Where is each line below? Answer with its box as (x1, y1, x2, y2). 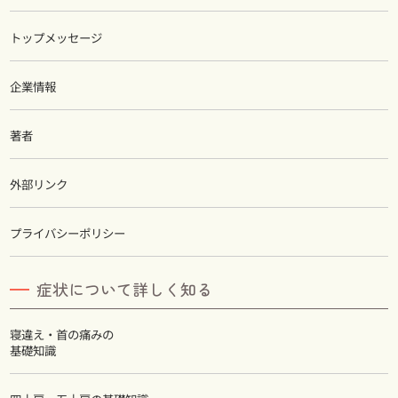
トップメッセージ (9, 28, 103, 46)
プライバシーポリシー (9, 224, 126, 243)
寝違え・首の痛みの (9, 324, 115, 343)
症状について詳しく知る (36, 277, 213, 301)
